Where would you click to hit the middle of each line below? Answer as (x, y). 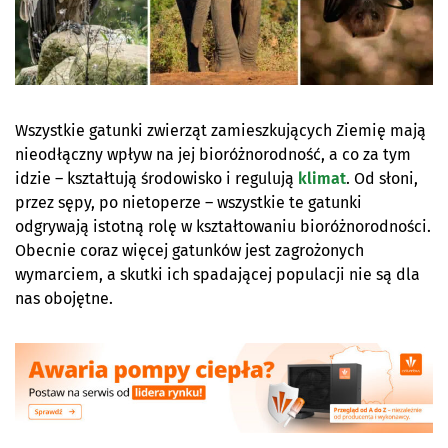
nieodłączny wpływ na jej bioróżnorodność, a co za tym (213, 154)
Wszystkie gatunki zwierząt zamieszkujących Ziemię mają (220, 130)
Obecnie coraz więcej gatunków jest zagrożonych (189, 250)
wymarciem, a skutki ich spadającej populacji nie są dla (217, 274)
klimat (322, 178)
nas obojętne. (64, 298)
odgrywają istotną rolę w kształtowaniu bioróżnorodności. (223, 226)
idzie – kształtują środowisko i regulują (156, 178)
